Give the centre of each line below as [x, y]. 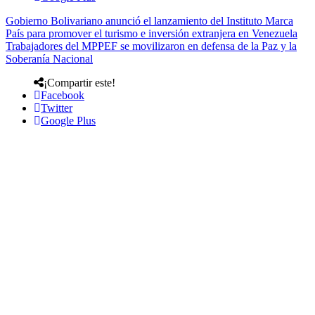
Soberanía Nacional [49, 58]
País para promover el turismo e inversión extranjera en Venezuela [152, 33]
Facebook [63, 95]
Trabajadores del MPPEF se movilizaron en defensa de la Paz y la [151, 46]
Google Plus [68, 120]
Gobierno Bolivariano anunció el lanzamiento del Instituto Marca [149, 20]
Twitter [57, 108]
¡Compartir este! [79, 82]
